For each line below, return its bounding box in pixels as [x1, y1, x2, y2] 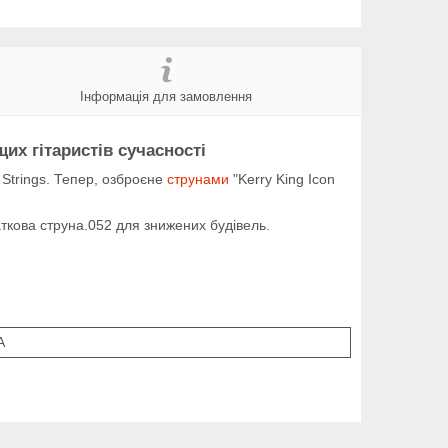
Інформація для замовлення [80, 88, 252, 104]
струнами [167, 170, 229, 187]
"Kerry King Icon [229, 170, 335, 187]
